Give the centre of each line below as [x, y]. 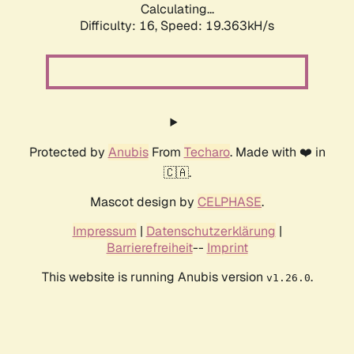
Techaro [207, 153]
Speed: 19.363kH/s [217, 26]
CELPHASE [230, 202]
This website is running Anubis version [154, 277]
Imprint [227, 248]
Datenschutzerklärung [211, 232]
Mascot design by [144, 202]
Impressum [104, 232]
